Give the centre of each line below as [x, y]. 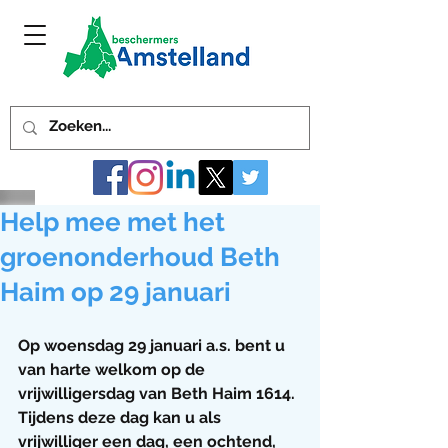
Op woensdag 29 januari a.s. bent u [153, 345]
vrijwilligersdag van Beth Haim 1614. [158, 393]
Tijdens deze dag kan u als [121, 417]
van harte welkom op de [113, 369]
